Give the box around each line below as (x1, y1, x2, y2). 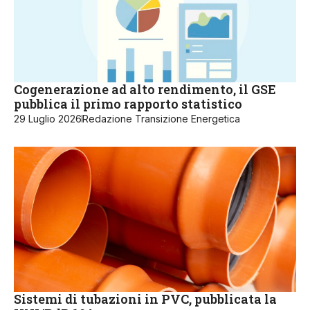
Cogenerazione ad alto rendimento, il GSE (14, 81, 276, 98)
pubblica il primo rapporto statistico (14, 95, 242, 113)
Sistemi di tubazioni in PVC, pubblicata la (14, 291, 277, 308)
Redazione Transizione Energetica (82, 113, 240, 125)
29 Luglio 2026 (14, 113, 82, 125)
